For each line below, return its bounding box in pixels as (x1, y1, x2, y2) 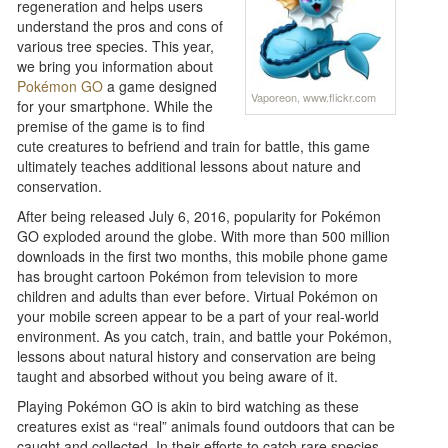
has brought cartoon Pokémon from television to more (17, 265, 359, 286)
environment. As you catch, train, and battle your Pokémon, (17, 325, 393, 346)
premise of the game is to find (17, 115, 206, 136)
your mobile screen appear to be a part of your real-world (17, 305, 380, 326)
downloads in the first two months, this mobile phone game (17, 245, 389, 266)
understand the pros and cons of (17, 15, 224, 36)
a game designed (103, 75, 218, 96)
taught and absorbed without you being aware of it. (17, 365, 339, 386)
